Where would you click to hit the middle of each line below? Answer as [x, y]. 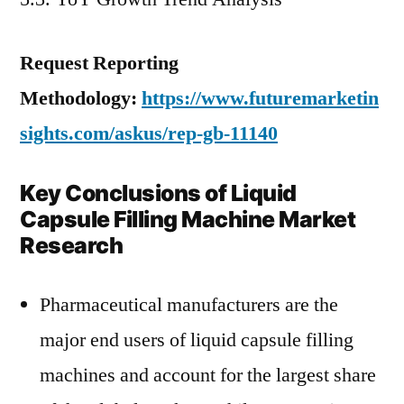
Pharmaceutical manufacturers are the [189, 305]
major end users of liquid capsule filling [197, 340]
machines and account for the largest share [208, 375]
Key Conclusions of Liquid [158, 193]
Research [72, 245]
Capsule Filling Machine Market [188, 219]
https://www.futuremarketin [260, 98]
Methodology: [81, 98]
